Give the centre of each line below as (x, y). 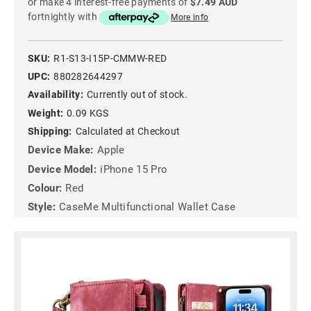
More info (190, 18)
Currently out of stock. (137, 95)
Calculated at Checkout (128, 131)
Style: (42, 207)
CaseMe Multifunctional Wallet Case (148, 207)
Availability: (56, 95)
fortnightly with (64, 17)
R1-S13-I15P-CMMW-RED (110, 58)
